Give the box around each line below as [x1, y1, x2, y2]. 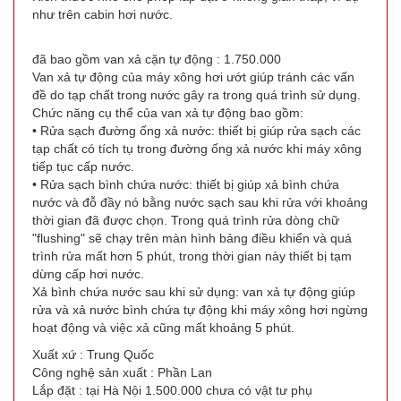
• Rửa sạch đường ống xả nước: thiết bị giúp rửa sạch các [32, 123, 361, 138]
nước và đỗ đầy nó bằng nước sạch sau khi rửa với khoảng [32, 194, 368, 209]
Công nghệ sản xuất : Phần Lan [32, 364, 216, 380]
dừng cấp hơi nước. [32, 266, 144, 281]
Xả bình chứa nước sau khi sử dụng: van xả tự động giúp [32, 284, 355, 299]
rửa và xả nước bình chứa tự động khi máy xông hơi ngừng [32, 302, 368, 317]
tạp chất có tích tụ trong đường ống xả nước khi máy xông [32, 141, 362, 156]
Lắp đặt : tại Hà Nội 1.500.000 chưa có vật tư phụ [32, 382, 312, 397]
